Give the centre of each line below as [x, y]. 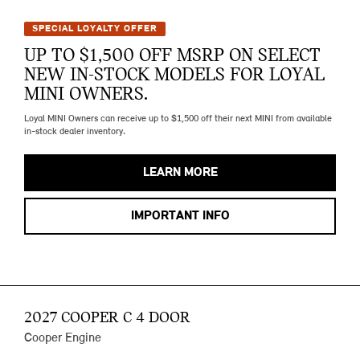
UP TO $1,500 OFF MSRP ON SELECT [172, 57]
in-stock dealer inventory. [75, 132]
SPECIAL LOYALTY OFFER [95, 29]
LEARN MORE [180, 173]
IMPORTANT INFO [180, 217]
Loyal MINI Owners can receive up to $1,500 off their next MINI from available [178, 119]
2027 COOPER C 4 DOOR [107, 319]
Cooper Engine [63, 339]
